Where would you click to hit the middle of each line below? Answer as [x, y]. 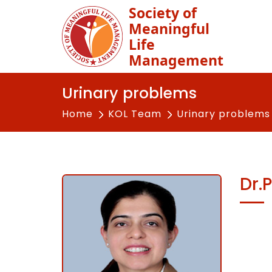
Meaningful [169, 29]
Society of [163, 13]
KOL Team [135, 114]
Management [176, 60]
